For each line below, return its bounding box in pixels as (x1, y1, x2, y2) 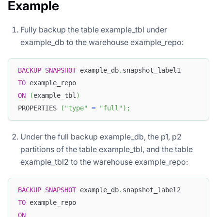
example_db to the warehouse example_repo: (20, 37, 184, 47)
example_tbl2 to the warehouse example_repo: (20, 156, 188, 167)
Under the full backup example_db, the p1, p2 (20, 131, 182, 141)
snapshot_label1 (123, 66, 181, 75)
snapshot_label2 (123, 186, 181, 194)
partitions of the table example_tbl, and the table (20, 144, 193, 154)
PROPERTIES (18, 104, 61, 112)
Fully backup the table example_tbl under (20, 24, 167, 34)
